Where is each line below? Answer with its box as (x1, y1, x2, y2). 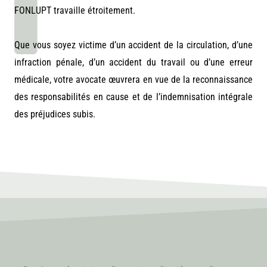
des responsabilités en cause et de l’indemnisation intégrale (14, 91, 253, 103)
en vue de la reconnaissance (142, 73, 253, 85)
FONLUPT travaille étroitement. (14, 4, 138, 16)
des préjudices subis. (14, 108, 95, 120)
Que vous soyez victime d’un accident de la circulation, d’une (14, 39, 253, 51)
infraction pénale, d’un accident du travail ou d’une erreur (14, 56, 253, 68)
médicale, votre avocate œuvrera (14, 73, 141, 85)
